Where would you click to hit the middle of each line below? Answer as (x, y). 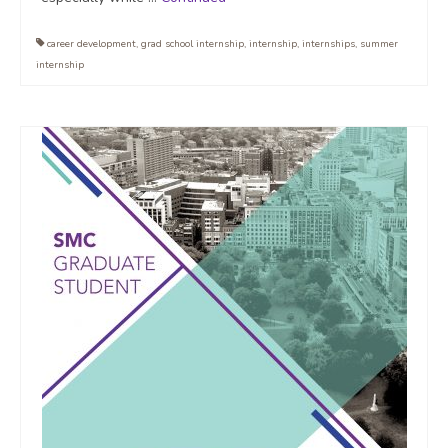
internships (328, 44)
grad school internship (192, 44)
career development (91, 44)
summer (379, 44)
